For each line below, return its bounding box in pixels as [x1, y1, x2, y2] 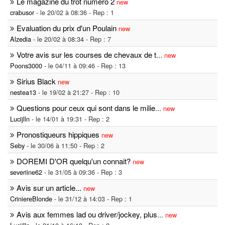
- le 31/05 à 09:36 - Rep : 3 [42, 167, 122, 177]
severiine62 [10, 167, 42, 177]
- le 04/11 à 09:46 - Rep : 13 [42, 61, 126, 71]
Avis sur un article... [17, 182, 81, 193]
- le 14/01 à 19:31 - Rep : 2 [30, 114, 109, 124]
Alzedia [10, 34, 31, 44]
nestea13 [10, 87, 36, 97]
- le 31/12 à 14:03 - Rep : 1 [52, 194, 132, 204]
